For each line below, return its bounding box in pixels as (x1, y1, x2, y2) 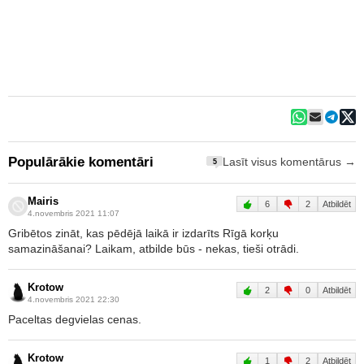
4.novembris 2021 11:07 (28, 208, 119, 218)
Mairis (28, 195, 58, 207)
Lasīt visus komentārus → (223, 156, 356, 169)
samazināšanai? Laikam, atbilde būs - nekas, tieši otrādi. (8, 241, 299, 255)
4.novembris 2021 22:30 (28, 294, 119, 304)
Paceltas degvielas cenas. (8, 312, 141, 326)
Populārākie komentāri (8, 154, 154, 170)
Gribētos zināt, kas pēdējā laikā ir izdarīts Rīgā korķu (8, 226, 279, 240)
